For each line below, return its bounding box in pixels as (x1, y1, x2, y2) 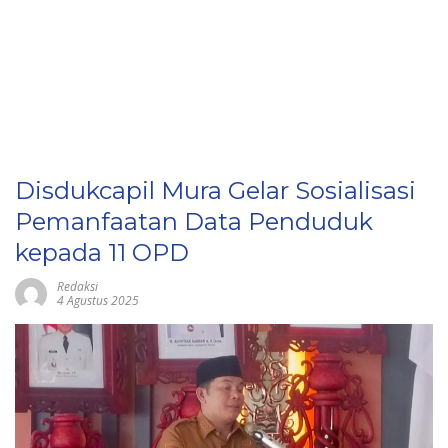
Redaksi (57, 278, 98, 295)
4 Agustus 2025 (57, 292, 139, 309)
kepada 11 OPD (15, 238, 189, 267)
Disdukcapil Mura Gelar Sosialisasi (15, 176, 416, 205)
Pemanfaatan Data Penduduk (15, 207, 373, 236)
